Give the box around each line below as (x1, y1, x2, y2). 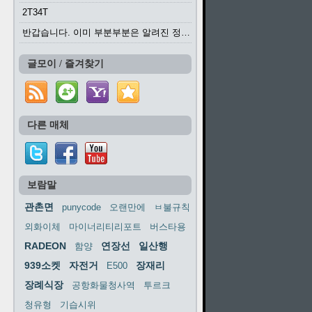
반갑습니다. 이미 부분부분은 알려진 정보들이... (181, 27, 190, 38)
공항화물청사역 (72, 280, 135, 290)
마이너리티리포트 (69, 221, 141, 232)
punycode (62, 202, 101, 212)
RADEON (24, 240, 66, 251)
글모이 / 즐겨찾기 (27, 58, 104, 69)
